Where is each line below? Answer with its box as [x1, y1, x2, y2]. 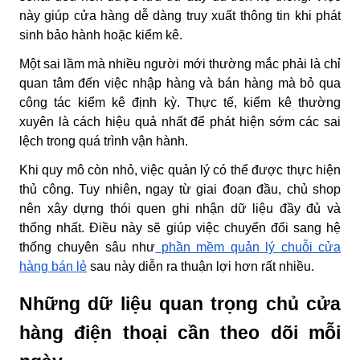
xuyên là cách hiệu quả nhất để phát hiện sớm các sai [19, 114, 341, 129]
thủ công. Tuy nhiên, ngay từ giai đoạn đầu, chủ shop [19, 182, 341, 196]
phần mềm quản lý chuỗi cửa [161, 239, 342, 254]
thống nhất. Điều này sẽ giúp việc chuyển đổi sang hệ [19, 220, 341, 235]
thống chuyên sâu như [19, 239, 156, 254]
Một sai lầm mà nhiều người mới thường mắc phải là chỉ [19, 56, 341, 71]
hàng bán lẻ [19, 259, 87, 273]
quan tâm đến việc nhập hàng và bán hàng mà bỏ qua [19, 76, 341, 90]
